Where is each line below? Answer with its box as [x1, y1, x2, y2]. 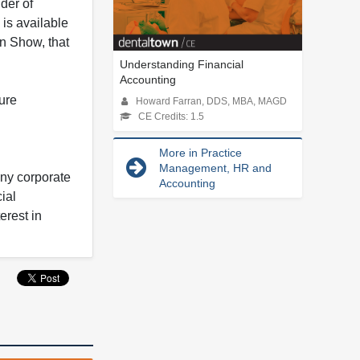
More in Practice [159, 145, 242, 159]
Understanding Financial [120, 57, 243, 71]
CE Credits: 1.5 [138, 111, 204, 121]
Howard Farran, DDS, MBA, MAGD [136, 96, 287, 106]
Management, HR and [159, 161, 272, 174]
